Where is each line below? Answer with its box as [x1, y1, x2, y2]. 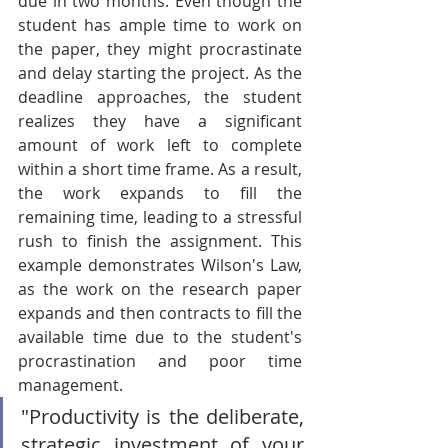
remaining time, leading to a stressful [18, 206, 302, 228]
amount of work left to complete [18, 134, 302, 156]
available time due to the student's [18, 326, 302, 348]
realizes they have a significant [18, 110, 302, 132]
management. [18, 374, 123, 396]
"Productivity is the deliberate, [21, 403, 304, 430]
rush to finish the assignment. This [18, 230, 302, 252]
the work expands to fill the [18, 182, 302, 204]
